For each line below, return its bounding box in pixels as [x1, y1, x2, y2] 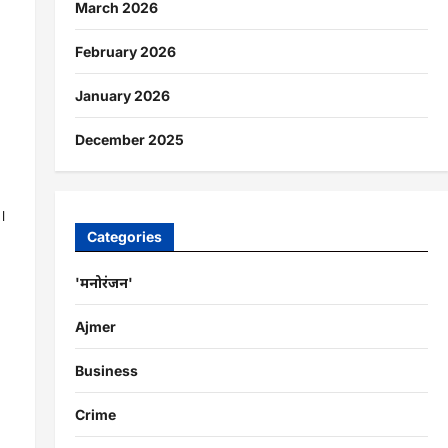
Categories [86, 227, 162, 245]
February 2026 [74, 42, 176, 60]
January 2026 [74, 86, 170, 104]
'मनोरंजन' [74, 273, 133, 291]
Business [74, 361, 138, 379]
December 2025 [74, 130, 184, 148]
